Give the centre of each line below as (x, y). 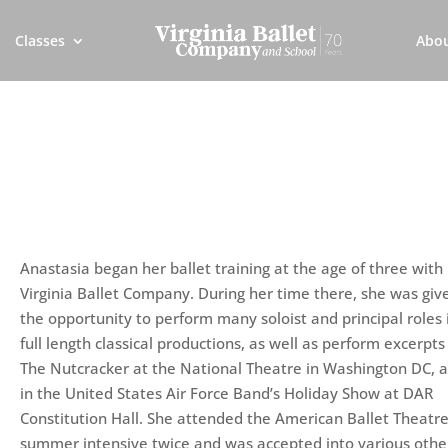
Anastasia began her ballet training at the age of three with (232, 268)
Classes (40, 40)
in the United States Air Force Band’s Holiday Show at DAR (227, 393)
